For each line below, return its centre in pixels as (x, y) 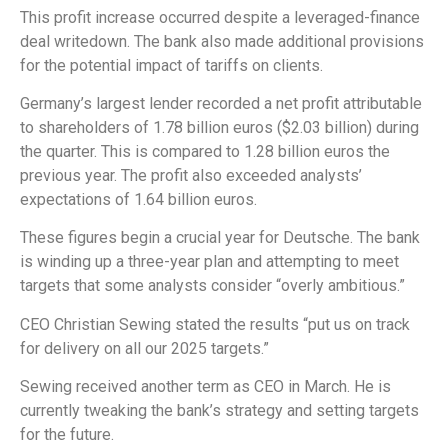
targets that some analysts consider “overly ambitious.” (212, 286)
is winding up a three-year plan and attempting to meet (209, 262)
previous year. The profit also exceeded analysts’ (191, 176)
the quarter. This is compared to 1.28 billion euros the (205, 152)
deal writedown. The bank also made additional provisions (222, 41)
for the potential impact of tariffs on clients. (171, 65)
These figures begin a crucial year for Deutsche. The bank (220, 238)
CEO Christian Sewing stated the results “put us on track (215, 324)
